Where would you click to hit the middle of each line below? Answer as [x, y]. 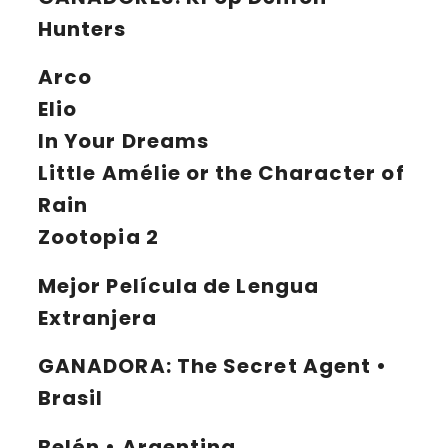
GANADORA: [107, 366]
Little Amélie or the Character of [221, 173]
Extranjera [97, 317]
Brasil [71, 398]
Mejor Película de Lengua [178, 285]
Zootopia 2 [98, 237]
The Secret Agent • [282, 366]
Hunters [82, 28]
